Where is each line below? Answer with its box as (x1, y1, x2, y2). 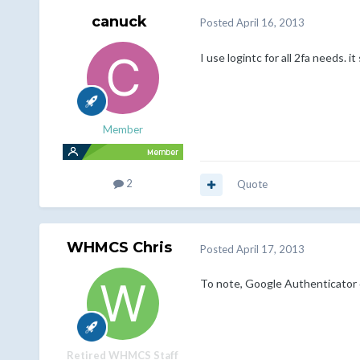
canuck (92, 12, 148, 31)
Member (102, 122, 143, 136)
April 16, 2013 (235, 16, 305, 30)
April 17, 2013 (235, 242, 305, 256)
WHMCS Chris (67, 239, 173, 257)
